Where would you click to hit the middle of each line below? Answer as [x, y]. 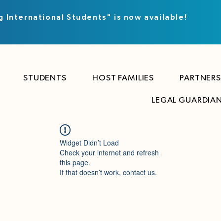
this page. [75, 162]
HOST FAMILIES [123, 78]
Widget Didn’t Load [89, 143]
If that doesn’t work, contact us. [108, 172]
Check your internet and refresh [109, 152]
